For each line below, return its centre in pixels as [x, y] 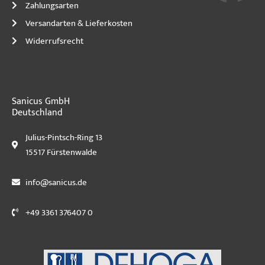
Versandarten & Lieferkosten [79, 23]
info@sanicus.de [56, 182]
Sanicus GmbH [41, 101]
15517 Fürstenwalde [61, 152]
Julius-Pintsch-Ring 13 [64, 137]
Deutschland [37, 112]
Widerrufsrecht [54, 41]
